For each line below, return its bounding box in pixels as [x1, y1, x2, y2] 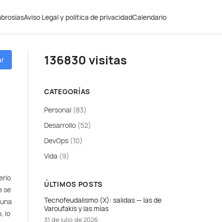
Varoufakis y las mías [44, 204, 109, 213]
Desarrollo [44, 120, 77, 130]
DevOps [44, 136, 70, 145]
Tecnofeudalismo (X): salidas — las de [44, 195, 162, 205]
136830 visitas [44, 52, 127, 68]
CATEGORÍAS [44, 87, 90, 96]
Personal [44, 105, 73, 114]
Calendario [132, 12, 166, 22]
